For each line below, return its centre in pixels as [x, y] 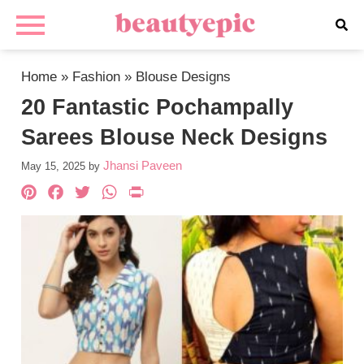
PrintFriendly [220, 194]
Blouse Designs [184, 77]
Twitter [132, 194]
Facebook [124, 194]
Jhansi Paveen [143, 165]
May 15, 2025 [54, 166]
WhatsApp [180, 194]
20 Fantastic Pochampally [158, 107]
